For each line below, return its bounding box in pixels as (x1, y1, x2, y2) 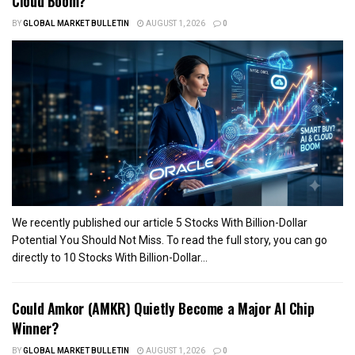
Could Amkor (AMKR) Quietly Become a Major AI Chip (12, 297, 315, 319)
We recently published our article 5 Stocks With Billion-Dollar (12, 216, 307, 229)
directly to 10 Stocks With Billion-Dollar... (12, 250, 208, 264)
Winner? (12, 317, 59, 338)
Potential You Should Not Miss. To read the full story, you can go (12, 233, 327, 246)
